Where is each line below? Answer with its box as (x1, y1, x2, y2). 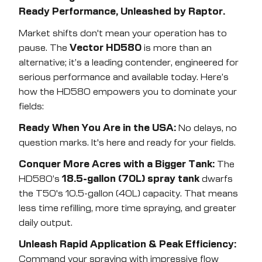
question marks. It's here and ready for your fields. (19, 138, 236, 147)
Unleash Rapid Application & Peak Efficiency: (19, 240, 236, 249)
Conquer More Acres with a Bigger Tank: (19, 160, 215, 169)
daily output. (19, 218, 73, 227)
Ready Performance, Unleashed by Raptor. (19, 7, 225, 16)
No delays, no (176, 123, 237, 133)
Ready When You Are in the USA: (19, 123, 176, 133)
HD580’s (19, 174, 62, 184)
